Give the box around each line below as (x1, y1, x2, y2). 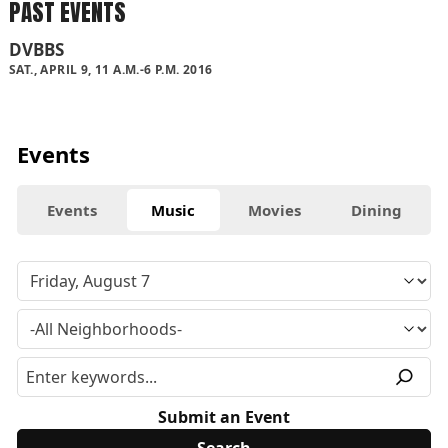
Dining (350, 199, 402, 220)
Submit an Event (158, 405, 290, 428)
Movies (248, 199, 302, 220)
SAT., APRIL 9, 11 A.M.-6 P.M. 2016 (9, 60, 213, 78)
